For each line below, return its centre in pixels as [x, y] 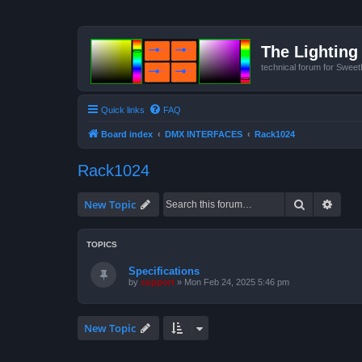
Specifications [164, 271]
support [158, 282]
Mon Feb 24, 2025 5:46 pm [237, 282]
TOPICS [102, 244]
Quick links [123, 109]
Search [322, 203]
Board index [127, 134]
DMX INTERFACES [204, 134]
